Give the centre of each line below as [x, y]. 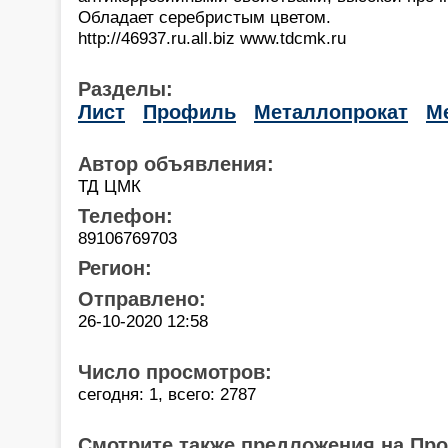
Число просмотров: [175, 371]
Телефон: [125, 215]
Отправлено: [142, 298]
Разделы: [125, 88]
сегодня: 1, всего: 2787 [167, 393]
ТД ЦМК [109, 185]
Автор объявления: [176, 163]
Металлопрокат [331, 111]
